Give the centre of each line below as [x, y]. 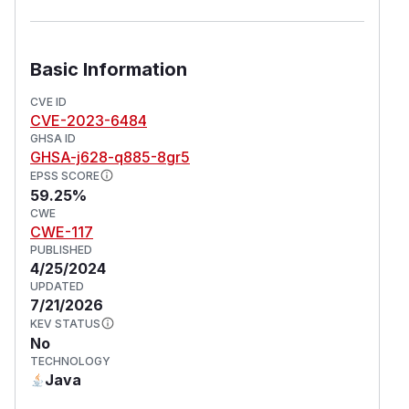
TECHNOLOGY [70, 361]
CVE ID [48, 101]
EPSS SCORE [65, 175]
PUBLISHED [61, 249]
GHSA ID [53, 138]
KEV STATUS [65, 323]
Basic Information [109, 69]
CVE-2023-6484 [89, 120]
